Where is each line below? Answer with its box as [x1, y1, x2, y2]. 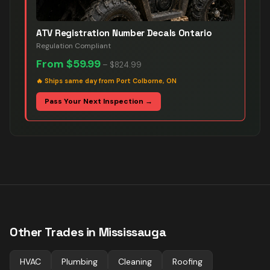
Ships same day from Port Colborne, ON [45, 77, 177, 85]
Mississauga [98, 224, 166, 240]
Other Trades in [10, 224, 99, 240]
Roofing [172, 256, 202, 267]
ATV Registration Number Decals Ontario [36, 27, 212, 39]
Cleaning [118, 256, 152, 267]
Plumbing [61, 256, 98, 267]
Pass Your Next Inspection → [45, 96, 152, 106]
